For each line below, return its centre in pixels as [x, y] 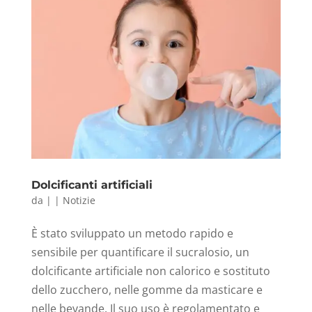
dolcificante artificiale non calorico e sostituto [150, 271]
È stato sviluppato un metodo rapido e [132, 234]
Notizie [79, 201]
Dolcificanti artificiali [92, 185]
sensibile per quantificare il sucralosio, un [140, 252]
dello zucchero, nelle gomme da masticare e [147, 290]
